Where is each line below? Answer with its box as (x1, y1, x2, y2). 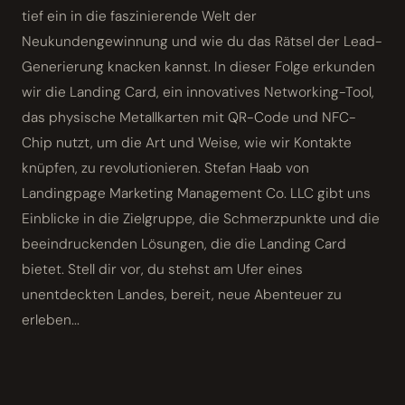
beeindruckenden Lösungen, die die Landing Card (22, 235, 346, 254)
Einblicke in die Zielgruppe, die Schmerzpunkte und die (22, 210, 380, 229)
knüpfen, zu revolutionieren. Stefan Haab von (22, 159, 309, 178)
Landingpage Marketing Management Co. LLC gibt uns (22, 184, 371, 203)
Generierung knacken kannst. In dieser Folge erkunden (22, 58, 375, 77)
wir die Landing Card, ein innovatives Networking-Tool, (22, 83, 374, 102)
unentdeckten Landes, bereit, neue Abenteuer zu (22, 286, 342, 305)
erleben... (22, 311, 80, 330)
